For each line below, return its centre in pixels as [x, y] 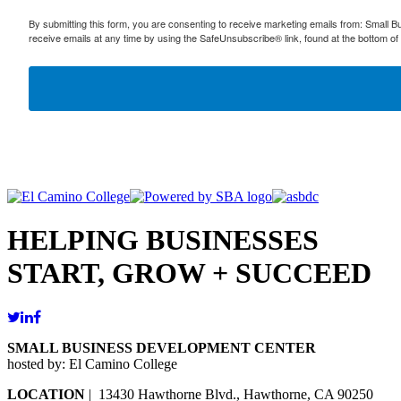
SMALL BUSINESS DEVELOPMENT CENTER [162, 347]
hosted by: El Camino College [92, 363]
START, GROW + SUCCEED [189, 273]
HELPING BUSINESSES [163, 240]
